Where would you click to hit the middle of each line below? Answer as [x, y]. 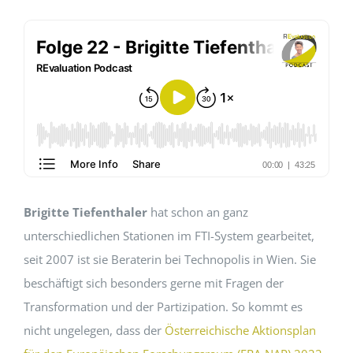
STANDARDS [49, 95]
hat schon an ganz [197, 212]
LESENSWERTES [58, 147]
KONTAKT [42, 199]
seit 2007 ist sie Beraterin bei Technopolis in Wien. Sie [169, 260]
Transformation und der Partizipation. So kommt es [163, 307]
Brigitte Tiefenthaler [85, 212]
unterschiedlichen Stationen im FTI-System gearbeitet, [169, 236]
